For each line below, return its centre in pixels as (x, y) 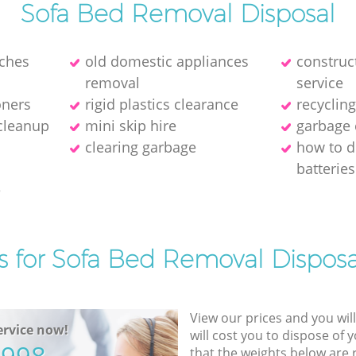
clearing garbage (140, 147)
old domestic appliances (166, 61)
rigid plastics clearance (161, 104)
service (320, 82)
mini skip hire (130, 125)
